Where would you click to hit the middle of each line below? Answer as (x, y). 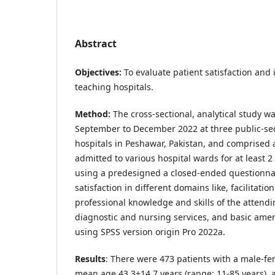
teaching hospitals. (114, 87)
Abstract (96, 43)
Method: (93, 114)
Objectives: (98, 72)
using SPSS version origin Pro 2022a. (150, 231)
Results (90, 258)
